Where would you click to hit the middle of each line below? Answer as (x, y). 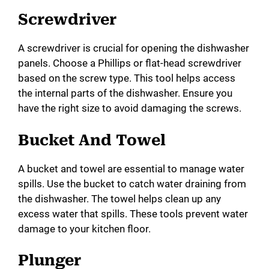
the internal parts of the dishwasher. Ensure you (125, 93)
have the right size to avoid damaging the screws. (130, 108)
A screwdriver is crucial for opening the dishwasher (134, 48)
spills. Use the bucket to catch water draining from (132, 183)
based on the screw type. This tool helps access (127, 78)
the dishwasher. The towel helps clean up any (119, 198)
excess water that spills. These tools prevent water (133, 213)
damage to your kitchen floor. (84, 228)
